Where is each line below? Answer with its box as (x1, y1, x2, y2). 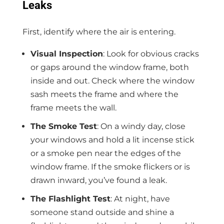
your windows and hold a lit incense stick (30, 134, 194, 144)
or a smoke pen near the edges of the (30, 148, 181, 158)
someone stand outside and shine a (30, 207, 174, 217)
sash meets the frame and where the (30, 89, 178, 99)
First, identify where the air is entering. (22, 26, 175, 36)
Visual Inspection (30, 48, 103, 58)
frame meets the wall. (30, 102, 116, 112)
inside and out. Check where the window (30, 75, 194, 85)
